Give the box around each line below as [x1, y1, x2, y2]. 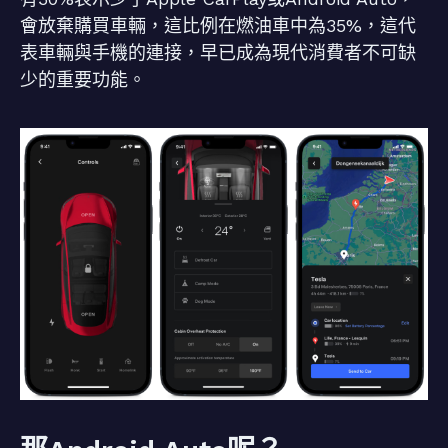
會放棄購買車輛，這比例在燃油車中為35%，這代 [20, 15, 416, 36]
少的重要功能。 [20, 69, 146, 90]
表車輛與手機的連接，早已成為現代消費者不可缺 [20, 42, 416, 63]
